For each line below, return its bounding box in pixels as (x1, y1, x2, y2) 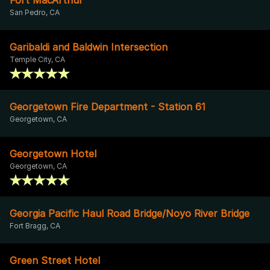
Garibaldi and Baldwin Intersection (10, 40, 168, 53)
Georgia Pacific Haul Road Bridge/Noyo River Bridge (10, 207, 250, 219)
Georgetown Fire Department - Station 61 (10, 100, 206, 113)
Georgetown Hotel (10, 147, 96, 160)
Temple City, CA (10, 54, 65, 64)
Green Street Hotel (10, 254, 100, 266)
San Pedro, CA (10, 7, 60, 17)
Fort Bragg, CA (10, 221, 60, 230)
